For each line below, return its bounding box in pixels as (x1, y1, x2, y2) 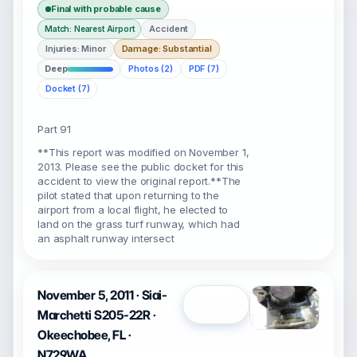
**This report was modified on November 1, (37, 146, 249, 159)
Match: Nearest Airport (45, 24, 135, 33)
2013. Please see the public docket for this (37, 160, 245, 173)
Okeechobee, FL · (37, 328, 131, 343)
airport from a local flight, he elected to (37, 203, 229, 216)
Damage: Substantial (121, 43, 212, 54)
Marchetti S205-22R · (37, 308, 156, 323)
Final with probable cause (51, 3, 161, 14)
